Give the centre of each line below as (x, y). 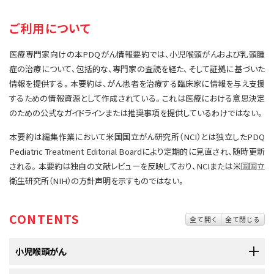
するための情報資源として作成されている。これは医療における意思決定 (137, 98)
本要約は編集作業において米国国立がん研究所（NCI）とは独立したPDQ (137, 137)
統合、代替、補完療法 (58, 37)
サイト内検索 (70, 12)
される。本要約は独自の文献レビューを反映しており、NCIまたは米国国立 (137, 166)
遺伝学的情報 (45, 16)
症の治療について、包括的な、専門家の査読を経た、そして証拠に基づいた (137, 69)
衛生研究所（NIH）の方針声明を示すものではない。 (97, 181)
